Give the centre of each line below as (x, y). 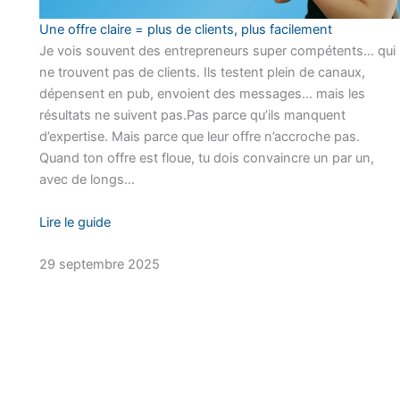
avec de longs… (87, 179)
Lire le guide (75, 222)
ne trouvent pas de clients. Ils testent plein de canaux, (202, 72)
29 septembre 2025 (99, 265)
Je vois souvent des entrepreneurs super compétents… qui (217, 50)
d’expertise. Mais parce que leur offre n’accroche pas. (199, 136)
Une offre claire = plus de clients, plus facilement (185, 29)
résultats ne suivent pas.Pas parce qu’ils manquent (192, 115)
